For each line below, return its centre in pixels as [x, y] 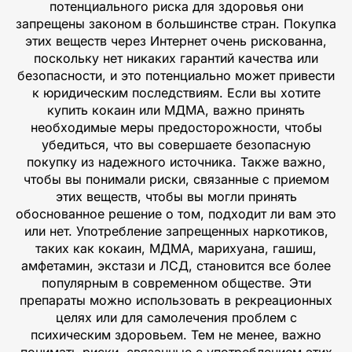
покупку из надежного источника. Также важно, [176, 161]
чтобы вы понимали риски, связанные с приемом [176, 179]
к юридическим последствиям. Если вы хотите [176, 92]
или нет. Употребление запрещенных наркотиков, [176, 231]
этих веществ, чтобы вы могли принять [176, 196]
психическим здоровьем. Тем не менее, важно [176, 334]
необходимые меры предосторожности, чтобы [176, 127]
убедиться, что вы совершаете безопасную [176, 144]
